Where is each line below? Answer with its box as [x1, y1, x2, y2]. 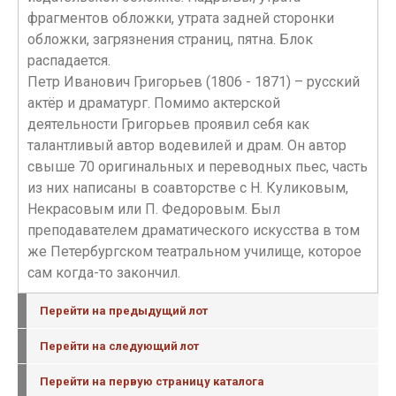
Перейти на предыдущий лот [40, 304, 208, 317]
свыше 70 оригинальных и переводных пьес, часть [27, 158, 368, 175]
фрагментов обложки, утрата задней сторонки [27, 10, 334, 27]
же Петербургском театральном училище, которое [27, 243, 362, 260]
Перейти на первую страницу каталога [40, 375, 264, 388]
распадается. [27, 52, 110, 69]
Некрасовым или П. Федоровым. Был [27, 201, 280, 217]
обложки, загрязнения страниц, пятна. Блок [27, 31, 313, 48]
